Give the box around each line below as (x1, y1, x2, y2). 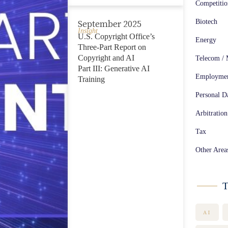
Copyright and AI (77, 53, 134, 63)
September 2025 (77, 18, 141, 30)
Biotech (195, 17, 217, 25)
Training (77, 75, 105, 84)
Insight (77, 27, 98, 35)
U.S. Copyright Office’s (77, 32, 155, 41)
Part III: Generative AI (77, 64, 150, 73)
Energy (195, 36, 216, 44)
